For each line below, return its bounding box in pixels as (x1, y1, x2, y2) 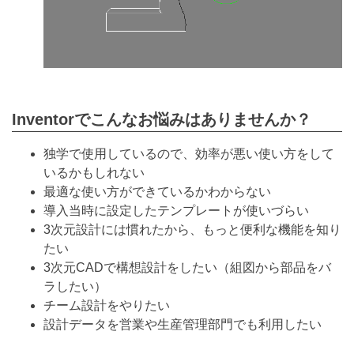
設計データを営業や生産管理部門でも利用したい (43, 318, 322, 332)
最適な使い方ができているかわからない (43, 185, 271, 199)
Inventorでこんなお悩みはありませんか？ (12, 110, 311, 128)
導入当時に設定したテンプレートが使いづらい (43, 204, 309, 218)
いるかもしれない (43, 166, 145, 180)
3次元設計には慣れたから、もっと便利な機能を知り (43, 223, 341, 237)
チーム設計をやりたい (43, 299, 170, 313)
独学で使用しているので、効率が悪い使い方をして (43, 147, 334, 161)
